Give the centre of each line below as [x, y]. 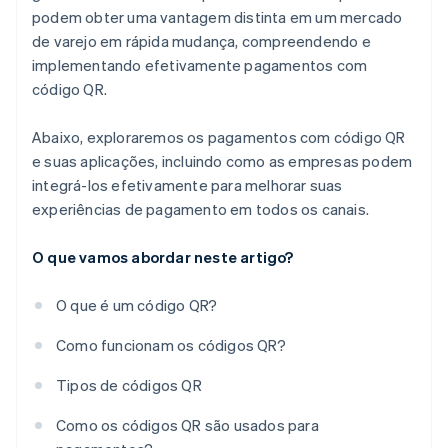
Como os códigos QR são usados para [187, 425]
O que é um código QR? [137, 305]
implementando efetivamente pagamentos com [200, 65]
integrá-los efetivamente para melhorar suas [187, 185]
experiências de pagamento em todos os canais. [201, 209]
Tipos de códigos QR [129, 385]
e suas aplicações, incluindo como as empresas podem [222, 161]
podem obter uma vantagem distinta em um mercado [217, 17]
